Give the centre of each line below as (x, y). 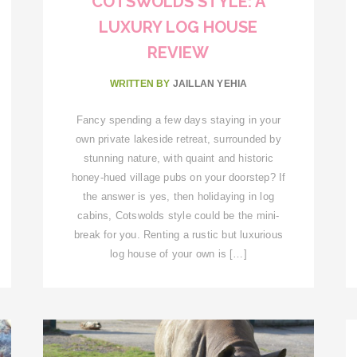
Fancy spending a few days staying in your (178, 120)
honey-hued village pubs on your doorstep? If (178, 177)
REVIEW (178, 52)
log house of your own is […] (178, 253)
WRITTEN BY (141, 83)
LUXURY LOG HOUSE (178, 27)
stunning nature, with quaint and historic (178, 158)
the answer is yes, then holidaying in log (178, 196)
